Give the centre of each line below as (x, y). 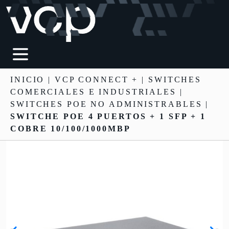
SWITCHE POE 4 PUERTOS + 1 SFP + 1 (108, 116)
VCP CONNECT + (96, 79)
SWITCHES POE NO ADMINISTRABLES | (110, 104)
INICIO (28, 79)
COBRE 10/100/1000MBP (71, 129)
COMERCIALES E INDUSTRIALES (93, 92)
